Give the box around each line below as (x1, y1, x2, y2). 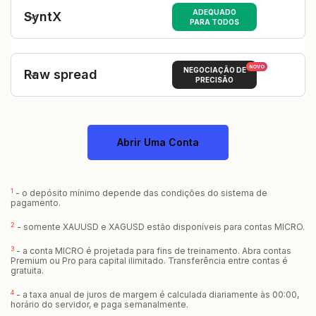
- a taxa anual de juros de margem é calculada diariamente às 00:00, (14, 289, 299, 300)
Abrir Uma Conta (117, 136, 199, 148)
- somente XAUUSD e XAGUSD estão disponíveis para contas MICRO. (15, 221, 305, 232)
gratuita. (11, 265, 44, 276)
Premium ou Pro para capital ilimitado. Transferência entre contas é (11, 255, 288, 266)
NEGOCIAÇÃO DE (183, 66, 246, 74)
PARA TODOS (190, 18, 239, 26)
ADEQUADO (193, 8, 236, 16)
